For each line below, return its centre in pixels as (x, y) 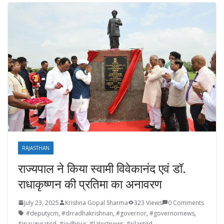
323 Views (148, 202)
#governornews (172, 213)
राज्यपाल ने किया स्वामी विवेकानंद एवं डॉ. (102, 168)
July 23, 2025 (41, 202)
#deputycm (42, 213)
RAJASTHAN (36, 148)
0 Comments (186, 202)
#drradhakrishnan (87, 213)
